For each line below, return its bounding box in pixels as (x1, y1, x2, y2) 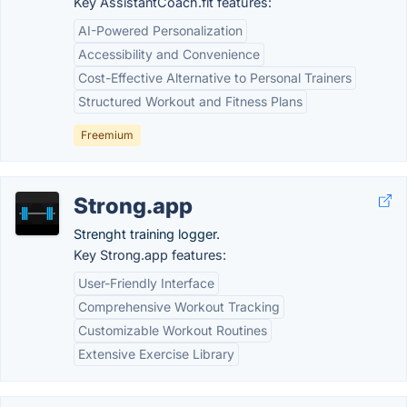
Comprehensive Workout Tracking (78, 299, 280, 314)
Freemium (81, 128, 134, 142)
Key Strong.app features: (74, 247, 226, 263)
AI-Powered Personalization (78, 23, 243, 38)
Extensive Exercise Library (78, 346, 234, 362)
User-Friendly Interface (78, 275, 214, 291)
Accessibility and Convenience (78, 46, 260, 62)
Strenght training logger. (74, 226, 220, 242)
